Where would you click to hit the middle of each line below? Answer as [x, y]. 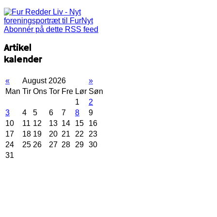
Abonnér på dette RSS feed [51, 29]
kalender [23, 60]
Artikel [18, 49]
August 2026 [44, 81]
